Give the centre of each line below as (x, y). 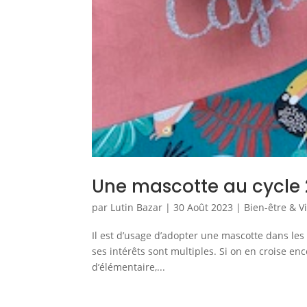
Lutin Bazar (137, 208)
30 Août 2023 (204, 208)
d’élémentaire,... (129, 267)
